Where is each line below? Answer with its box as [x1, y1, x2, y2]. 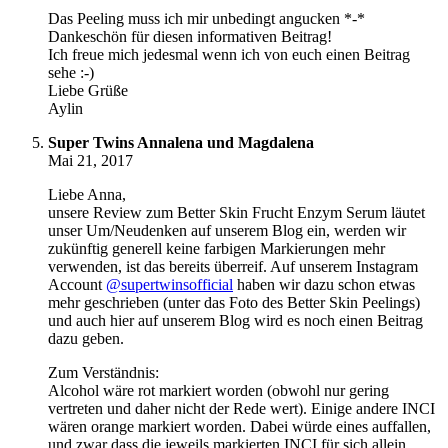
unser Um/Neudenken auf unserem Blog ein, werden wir [48, 222, 406, 240]
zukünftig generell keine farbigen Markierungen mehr [48, 240, 385, 258]
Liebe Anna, [48, 186, 126, 204]
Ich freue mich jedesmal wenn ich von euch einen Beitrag [48, 46, 410, 64]
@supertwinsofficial [106, 276, 233, 294]
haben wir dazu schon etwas [233, 276, 415, 294]
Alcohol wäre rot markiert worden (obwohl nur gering [48, 382, 389, 400]
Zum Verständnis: [48, 364, 159, 382]
